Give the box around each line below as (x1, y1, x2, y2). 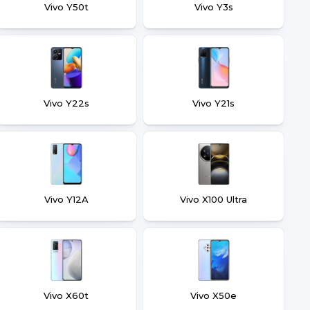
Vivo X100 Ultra (180, 194, 247, 205)
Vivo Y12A (44, 194, 89, 205)
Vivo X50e (190, 290, 237, 301)
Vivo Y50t (44, 1, 89, 12)
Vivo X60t (44, 290, 89, 301)
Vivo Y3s (194, 1, 233, 12)
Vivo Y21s (192, 98, 235, 109)
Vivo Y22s (43, 98, 89, 109)
